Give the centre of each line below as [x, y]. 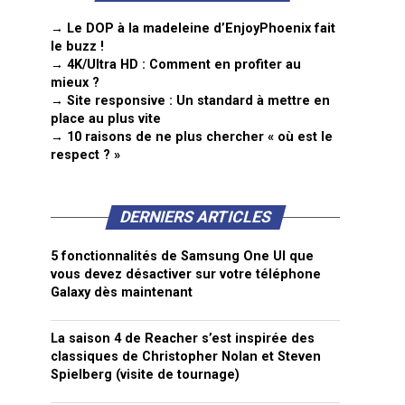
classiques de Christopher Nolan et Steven [186, 357]
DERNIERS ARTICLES [195, 217]
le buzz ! [77, 47]
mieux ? [75, 83]
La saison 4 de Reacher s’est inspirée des [183, 339]
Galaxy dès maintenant [122, 292]
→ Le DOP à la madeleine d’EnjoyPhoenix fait [193, 28]
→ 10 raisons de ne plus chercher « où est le [192, 137]
